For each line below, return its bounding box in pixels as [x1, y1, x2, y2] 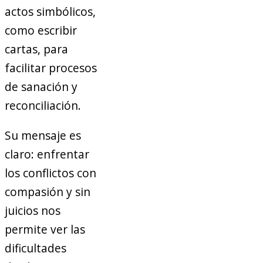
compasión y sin [5, 183, 90, 200]
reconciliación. [5, 97, 81, 113]
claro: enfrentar [5, 146, 89, 162]
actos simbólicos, [5, 3, 96, 19]
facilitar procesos [5, 59, 97, 76]
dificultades [5, 240, 66, 256]
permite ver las [5, 221, 85, 237]
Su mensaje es [5, 127, 81, 143]
